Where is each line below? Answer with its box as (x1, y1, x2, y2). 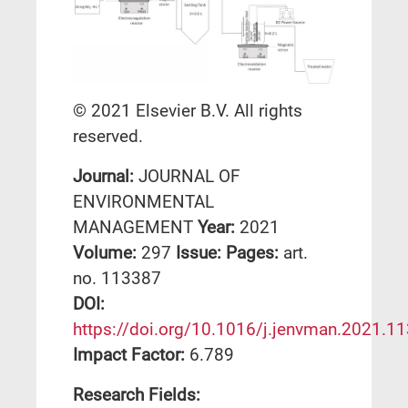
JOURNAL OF (138, 165, 240, 187)
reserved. (73, 125, 143, 147)
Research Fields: (73, 383, 200, 405)
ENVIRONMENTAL (73, 190, 214, 212)
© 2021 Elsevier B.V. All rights (73, 99, 302, 121)
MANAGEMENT (73, 216, 198, 238)
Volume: (73, 241, 141, 263)
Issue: (176, 241, 226, 263)
